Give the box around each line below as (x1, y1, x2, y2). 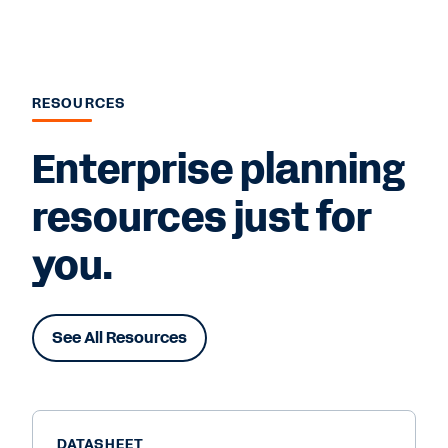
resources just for (32, 190, 372, 247)
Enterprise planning (32, 142, 405, 199)
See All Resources (52, 326, 187, 350)
